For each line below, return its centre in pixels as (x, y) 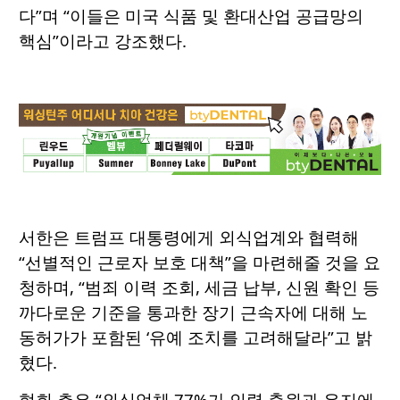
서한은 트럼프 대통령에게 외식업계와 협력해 (189, 237)
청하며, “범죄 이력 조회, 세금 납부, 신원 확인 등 (199, 287)
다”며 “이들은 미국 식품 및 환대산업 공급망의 (191, 16)
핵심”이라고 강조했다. (103, 41)
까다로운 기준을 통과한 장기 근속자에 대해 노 (193, 312)
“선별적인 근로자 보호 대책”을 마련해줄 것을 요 (200, 262)
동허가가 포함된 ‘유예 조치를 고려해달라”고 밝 (196, 337)
